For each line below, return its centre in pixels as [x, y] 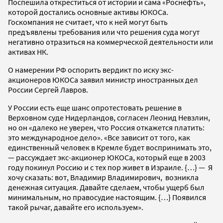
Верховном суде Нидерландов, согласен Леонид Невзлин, [109, 117]
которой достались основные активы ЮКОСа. [88, 12]
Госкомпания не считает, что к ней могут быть [88, 22]
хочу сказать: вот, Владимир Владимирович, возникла [103, 177]
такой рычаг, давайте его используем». [76, 207]
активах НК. [28, 52]
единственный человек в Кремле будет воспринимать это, [110, 147]
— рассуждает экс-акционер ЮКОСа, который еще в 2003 [107, 157]
